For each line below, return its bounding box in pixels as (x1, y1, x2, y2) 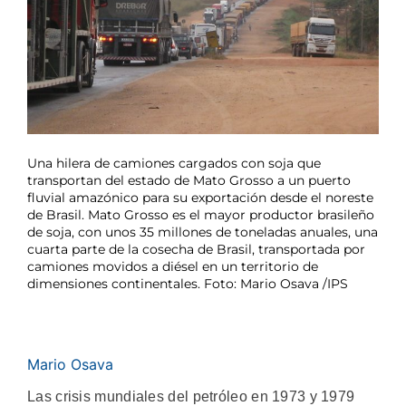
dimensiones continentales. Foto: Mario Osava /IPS (27, 275, 348, 293)
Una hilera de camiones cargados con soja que (27, 155, 321, 172)
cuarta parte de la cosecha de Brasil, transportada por (27, 241, 365, 258)
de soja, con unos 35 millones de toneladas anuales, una (27, 224, 378, 241)
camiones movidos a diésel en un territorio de (27, 258, 318, 275)
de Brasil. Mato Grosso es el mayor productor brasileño (27, 207, 374, 224)
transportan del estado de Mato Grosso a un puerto (27, 172, 351, 189)
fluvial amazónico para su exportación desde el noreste (27, 189, 373, 207)
